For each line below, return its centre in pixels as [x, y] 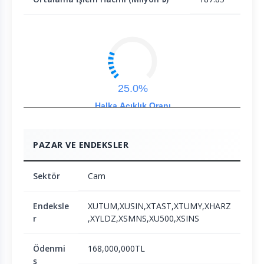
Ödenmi [49, 249]
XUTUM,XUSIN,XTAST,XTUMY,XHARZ [159, 206]
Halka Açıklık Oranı [133, 105]
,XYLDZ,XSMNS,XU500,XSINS [143, 219]
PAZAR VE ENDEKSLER [81, 145]
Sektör [47, 176]
